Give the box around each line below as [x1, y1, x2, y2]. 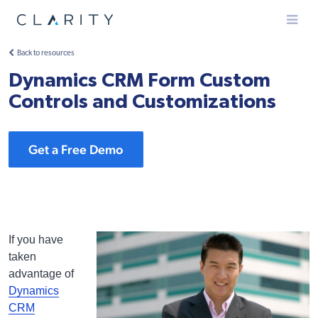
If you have [9, 234, 63, 246]
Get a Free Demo [28, 142, 124, 157]
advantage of [9, 268, 74, 280]
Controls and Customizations [9, 92, 276, 112]
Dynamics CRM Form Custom [9, 71, 270, 91]
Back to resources [17, 50, 75, 57]
